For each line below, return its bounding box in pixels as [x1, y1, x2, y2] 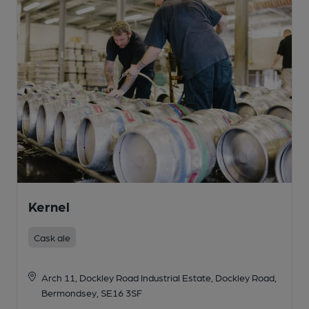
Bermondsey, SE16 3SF [41, 286, 142, 298]
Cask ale [34, 231, 70, 243]
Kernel [28, 197, 70, 215]
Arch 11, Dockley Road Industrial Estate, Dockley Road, [41, 271, 277, 283]
